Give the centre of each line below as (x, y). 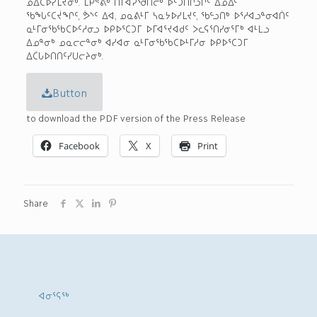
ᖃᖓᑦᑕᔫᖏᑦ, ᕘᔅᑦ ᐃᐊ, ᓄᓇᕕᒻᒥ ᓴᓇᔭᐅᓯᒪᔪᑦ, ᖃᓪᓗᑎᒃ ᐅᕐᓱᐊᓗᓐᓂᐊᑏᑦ (157, 15)
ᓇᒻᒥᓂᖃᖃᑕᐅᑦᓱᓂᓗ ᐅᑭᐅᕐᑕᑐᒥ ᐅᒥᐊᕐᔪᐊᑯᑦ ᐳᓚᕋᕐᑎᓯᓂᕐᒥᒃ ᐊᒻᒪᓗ (148, 28)
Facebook (79, 146)
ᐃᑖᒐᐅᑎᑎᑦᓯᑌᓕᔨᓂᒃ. (65, 55)
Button (69, 92)
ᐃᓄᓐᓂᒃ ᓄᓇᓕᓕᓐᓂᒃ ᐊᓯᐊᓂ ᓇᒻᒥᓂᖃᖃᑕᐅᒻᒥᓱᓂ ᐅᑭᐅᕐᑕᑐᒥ (137, 42)
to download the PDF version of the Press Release (136, 117)
